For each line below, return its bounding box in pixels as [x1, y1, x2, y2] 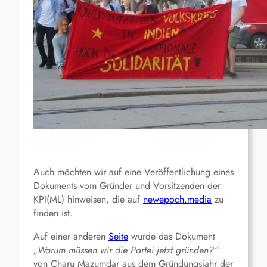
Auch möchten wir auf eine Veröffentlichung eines [33, 165, 234, 179]
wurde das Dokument [128, 229, 215, 244]
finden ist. [33, 206, 73, 221]
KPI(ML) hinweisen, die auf [33, 193, 143, 207]
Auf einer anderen [33, 229, 108, 244]
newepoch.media [143, 193, 212, 207]
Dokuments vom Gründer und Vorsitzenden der [33, 179, 221, 193]
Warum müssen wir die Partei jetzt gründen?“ [38, 243, 218, 257]
